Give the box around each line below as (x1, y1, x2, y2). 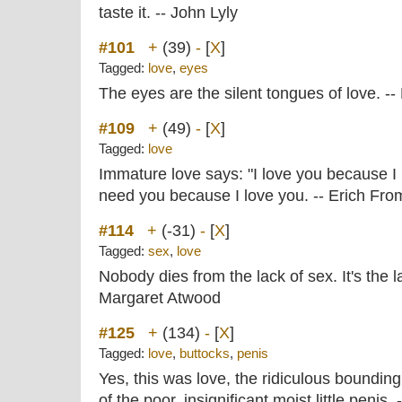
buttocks (179, 346, 230, 361)
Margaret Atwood (99, 289, 221, 307)
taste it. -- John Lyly (99, 4, 238, 22)
